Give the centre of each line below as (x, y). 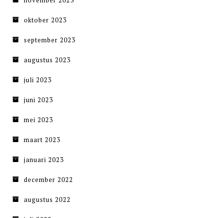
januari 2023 (44, 160)
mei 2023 (38, 120)
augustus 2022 (47, 200)
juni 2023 (38, 100)
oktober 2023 (45, 20)
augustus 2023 (47, 60)
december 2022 (48, 180)
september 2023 (50, 40)
